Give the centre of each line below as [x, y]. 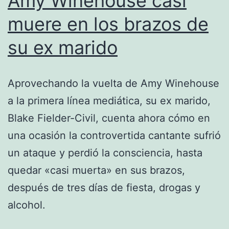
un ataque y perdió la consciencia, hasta [105, 153]
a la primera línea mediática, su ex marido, [109, 100]
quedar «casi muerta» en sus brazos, [96, 170]
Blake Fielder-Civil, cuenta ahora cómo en [109, 118]
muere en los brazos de [108, 24]
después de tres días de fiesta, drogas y [104, 187]
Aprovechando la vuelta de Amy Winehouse [113, 83]
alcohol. [27, 205]
